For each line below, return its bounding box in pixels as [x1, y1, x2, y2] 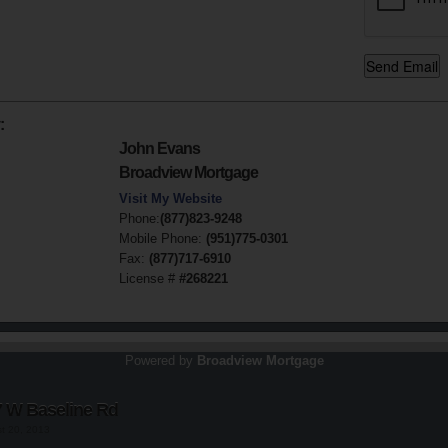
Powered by [124, 353, 197, 368]
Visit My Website [119, 191, 222, 206]
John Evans [119, 140, 200, 157]
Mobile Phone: [119, 231, 206, 246]
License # [119, 271, 179, 286]
